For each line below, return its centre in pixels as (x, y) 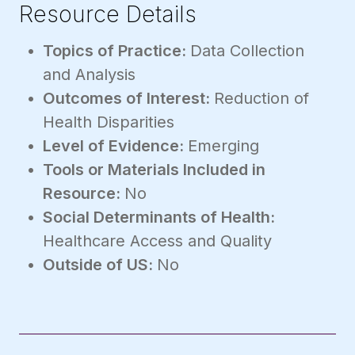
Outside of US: (100, 264)
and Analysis (89, 74)
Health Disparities (109, 122)
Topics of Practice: (116, 50)
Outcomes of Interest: (128, 98)
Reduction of (261, 98)
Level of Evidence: (115, 145)
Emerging (223, 145)
